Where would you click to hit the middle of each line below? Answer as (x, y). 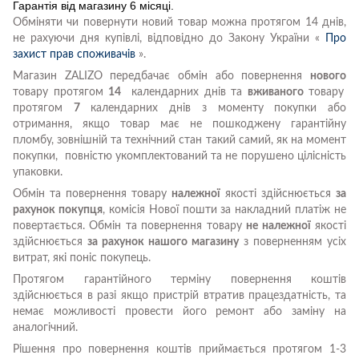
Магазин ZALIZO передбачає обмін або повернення (158, 76)
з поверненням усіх (292, 242)
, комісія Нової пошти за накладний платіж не (224, 210)
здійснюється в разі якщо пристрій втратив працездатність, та (179, 295)
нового (329, 76)
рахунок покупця (58, 210)
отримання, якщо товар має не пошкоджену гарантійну (179, 124)
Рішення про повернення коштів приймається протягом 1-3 (179, 349)
